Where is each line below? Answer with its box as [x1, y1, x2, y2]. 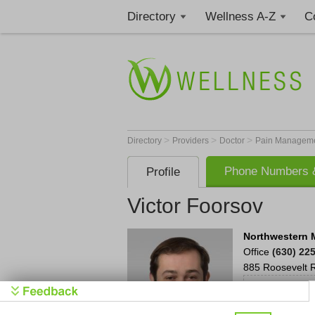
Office [243, 246, 272, 257]
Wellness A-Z [205, 10, 276, 23]
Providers [172, 136, 211, 146]
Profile [146, 165, 180, 179]
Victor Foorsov [127, 194, 263, 217]
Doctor [219, 136, 247, 146]
